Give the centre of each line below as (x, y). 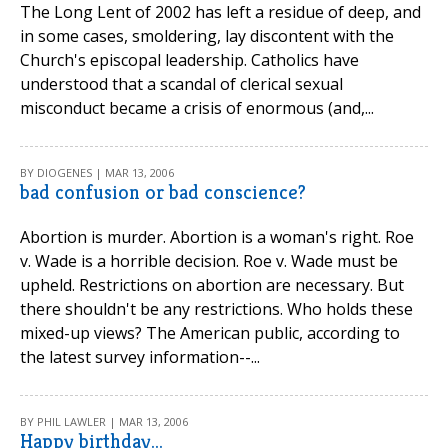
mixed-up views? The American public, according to (210, 333)
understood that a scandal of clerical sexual (181, 84)
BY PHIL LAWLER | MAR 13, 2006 (104, 421)
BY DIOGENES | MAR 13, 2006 (97, 172)
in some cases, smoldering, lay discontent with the (207, 36)
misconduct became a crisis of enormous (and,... (197, 108)
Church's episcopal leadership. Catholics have (189, 60)
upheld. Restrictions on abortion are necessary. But (212, 285)
